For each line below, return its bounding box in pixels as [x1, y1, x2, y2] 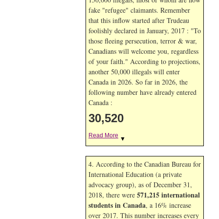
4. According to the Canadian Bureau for [88, 159, 201, 169]
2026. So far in [118, 77, 162, 87]
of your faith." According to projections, [88, 57, 200, 66]
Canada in [88, 77, 118, 87]
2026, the [162, 77, 188, 87]
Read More [88, 132, 118, 139]
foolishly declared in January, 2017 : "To [88, 26, 201, 35]
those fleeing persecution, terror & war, [88, 36, 197, 45]
